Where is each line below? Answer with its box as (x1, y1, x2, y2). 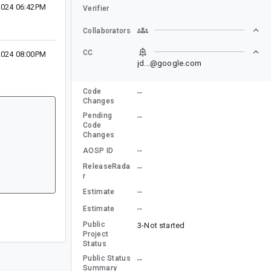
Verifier (83, 4, 109, 13)
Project (83, 229, 109, 238)
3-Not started (137, 220, 185, 230)
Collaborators (83, 26, 131, 35)
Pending (83, 111, 113, 120)
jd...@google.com (137, 58, 201, 68)
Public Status (83, 253, 131, 263)
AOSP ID (83, 146, 114, 155)
